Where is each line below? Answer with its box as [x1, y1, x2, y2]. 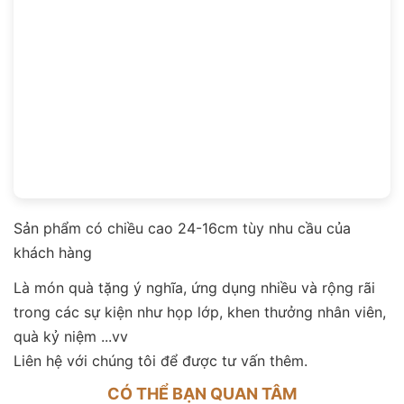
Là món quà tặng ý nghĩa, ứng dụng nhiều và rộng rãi [14, 278, 375, 297]
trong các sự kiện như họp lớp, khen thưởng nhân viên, [14, 302, 386, 321]
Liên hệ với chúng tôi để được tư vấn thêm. [14, 351, 308, 370]
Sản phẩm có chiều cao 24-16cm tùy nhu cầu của [14, 218, 351, 237]
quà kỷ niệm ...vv [14, 326, 128, 345]
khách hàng [14, 243, 92, 262]
